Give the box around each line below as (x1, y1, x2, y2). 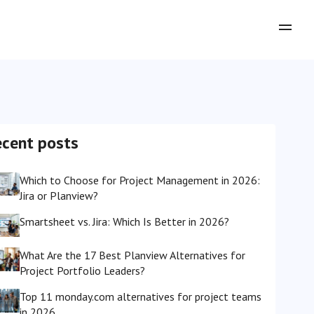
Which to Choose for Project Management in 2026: (20, 173, 260, 187)
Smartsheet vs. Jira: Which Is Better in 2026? (20, 214, 229, 228)
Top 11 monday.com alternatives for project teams (20, 289, 261, 304)
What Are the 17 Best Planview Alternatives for (20, 248, 245, 263)
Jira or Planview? (20, 189, 98, 203)
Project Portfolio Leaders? (20, 264, 145, 278)
